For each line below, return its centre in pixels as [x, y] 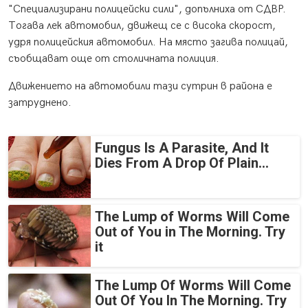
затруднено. [40, 103]
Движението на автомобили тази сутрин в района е [140, 87]
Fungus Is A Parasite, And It [182, 148]
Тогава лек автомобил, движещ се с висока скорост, [142, 26]
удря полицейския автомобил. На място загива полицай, [148, 43]
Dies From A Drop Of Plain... [182, 163]
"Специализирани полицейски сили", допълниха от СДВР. [147, 10]
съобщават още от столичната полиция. [114, 59]
